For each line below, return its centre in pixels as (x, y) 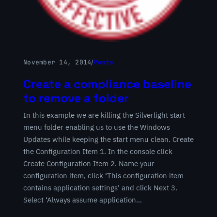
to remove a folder (76, 98)
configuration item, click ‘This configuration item (103, 175)
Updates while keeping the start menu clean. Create (108, 139)
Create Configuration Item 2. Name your (89, 163)
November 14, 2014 (57, 62)
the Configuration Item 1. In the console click (98, 151)
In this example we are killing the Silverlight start (104, 115)
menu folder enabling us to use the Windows (97, 127)
